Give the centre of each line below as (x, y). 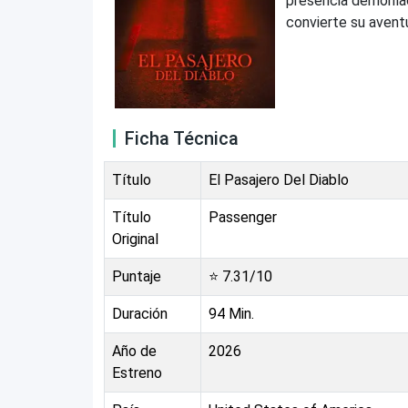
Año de (134, 351)
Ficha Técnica (182, 138)
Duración (140, 313)
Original (135, 239)
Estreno (137, 372)
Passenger (243, 217)
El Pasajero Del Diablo (279, 179)
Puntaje (137, 276)
